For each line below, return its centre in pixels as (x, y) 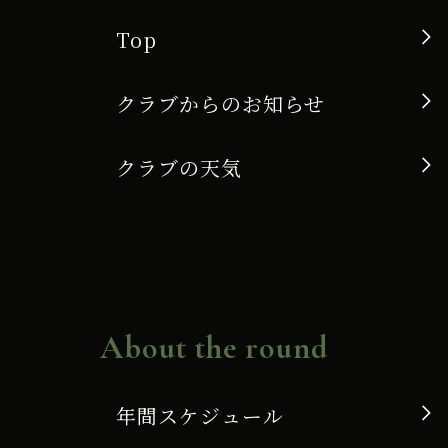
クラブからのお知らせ (221, 103)
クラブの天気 (179, 167)
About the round (214, 347)
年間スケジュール (200, 415)
